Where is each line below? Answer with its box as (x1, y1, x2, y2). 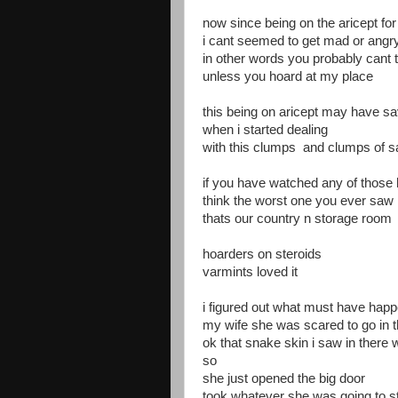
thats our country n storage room (203, 211, 392, 226)
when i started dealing (203, 123, 328, 137)
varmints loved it (203, 265, 298, 279)
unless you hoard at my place (203, 69, 373, 84)
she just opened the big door (203, 371, 365, 386)
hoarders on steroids (203, 247, 322, 261)
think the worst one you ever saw (203, 194, 394, 208)
